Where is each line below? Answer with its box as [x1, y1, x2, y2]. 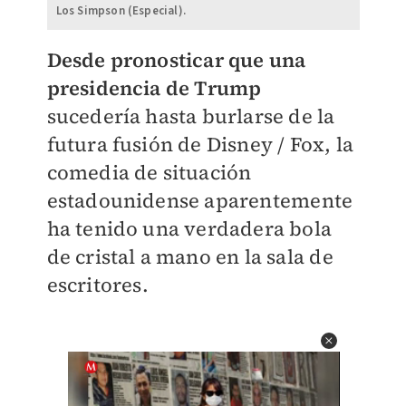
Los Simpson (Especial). [55, 3, 187, 20]
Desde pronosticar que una [46, 46, 306, 74]
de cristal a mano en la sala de [46, 243, 333, 271]
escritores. [46, 271, 149, 299]
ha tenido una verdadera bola [46, 215, 333, 243]
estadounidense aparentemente [46, 187, 353, 215]
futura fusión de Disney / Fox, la [46, 130, 354, 159]
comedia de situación [46, 159, 252, 187]
